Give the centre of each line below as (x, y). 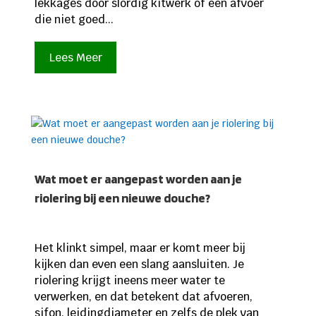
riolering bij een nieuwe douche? (122, 197)
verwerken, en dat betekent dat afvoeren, (143, 296)
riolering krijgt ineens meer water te (129, 280)
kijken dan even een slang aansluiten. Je (139, 264)
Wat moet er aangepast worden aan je (138, 178)
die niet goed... (74, 19)
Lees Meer (75, 58)
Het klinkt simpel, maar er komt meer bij (140, 248)
